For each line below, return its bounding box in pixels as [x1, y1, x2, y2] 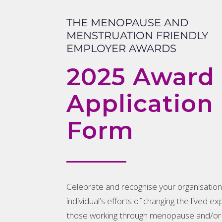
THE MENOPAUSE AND [66, 16, 189, 29]
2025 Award [66, 62, 215, 92]
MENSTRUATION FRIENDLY [66, 29, 209, 42]
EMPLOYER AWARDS [66, 42, 177, 55]
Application [66, 89, 214, 118]
